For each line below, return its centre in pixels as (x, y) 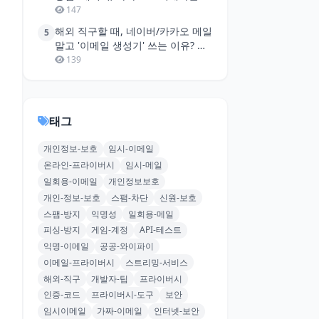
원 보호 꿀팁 (83, 10)
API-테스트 (160, 230)
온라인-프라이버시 (79, 165)
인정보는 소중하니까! (103, 59)
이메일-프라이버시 (79, 262)
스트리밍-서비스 (157, 262)
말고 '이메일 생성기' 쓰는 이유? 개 (131, 45)
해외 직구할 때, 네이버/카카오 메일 (134, 31)
